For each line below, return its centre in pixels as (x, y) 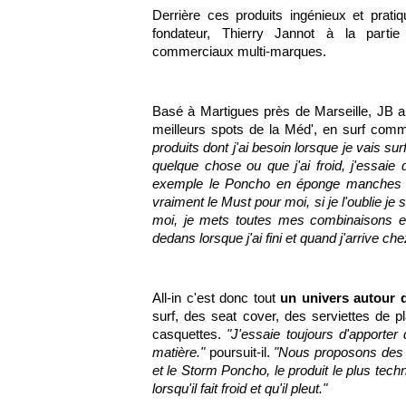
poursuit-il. (240, 352)
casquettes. (190, 334)
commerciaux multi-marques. (239, 51)
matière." (179, 352)
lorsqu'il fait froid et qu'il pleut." (240, 388)
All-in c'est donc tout (217, 298)
